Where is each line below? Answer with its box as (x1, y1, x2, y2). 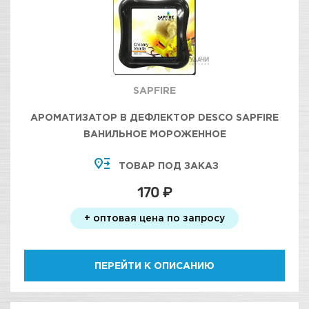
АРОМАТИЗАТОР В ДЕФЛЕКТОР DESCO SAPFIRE (30, 112, 279, 122)
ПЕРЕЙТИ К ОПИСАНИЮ (94, 260, 215, 270)
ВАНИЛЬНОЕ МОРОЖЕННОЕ (83, 128, 226, 139)
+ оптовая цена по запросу (84, 212, 225, 223)
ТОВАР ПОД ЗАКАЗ (118, 160, 219, 170)
